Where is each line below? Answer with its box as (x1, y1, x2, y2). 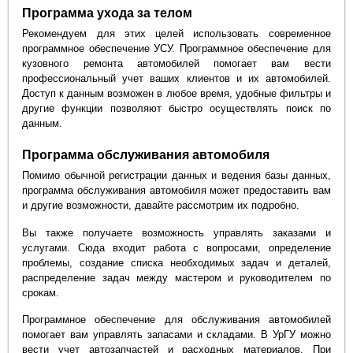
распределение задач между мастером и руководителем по (22, 271, 331, 284)
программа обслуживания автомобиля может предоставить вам (22, 184, 331, 197)
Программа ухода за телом (22, 6, 193, 20)
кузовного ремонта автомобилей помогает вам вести (22, 57, 331, 69)
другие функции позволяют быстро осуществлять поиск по (22, 102, 331, 114)
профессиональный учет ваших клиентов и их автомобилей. (22, 72, 331, 84)
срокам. (22, 286, 60, 299)
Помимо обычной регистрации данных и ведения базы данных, (22, 169, 331, 182)
